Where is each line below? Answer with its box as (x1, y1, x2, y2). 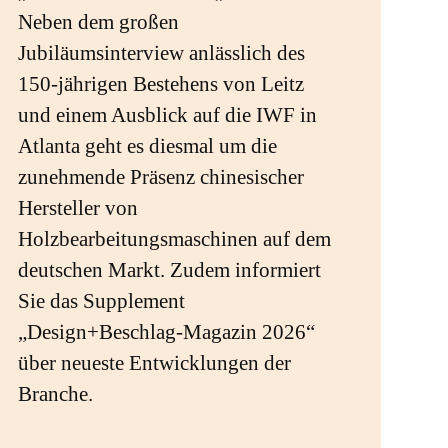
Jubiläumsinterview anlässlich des (17, 41, 305, 66)
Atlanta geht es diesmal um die (17, 134, 277, 159)
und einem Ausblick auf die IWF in (17, 103, 317, 128)
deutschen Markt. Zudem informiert (17, 258, 321, 283)
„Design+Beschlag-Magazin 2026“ (17, 320, 315, 345)
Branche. (17, 382, 93, 407)
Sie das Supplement (17, 289, 185, 314)
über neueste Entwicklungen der (17, 351, 291, 376)
